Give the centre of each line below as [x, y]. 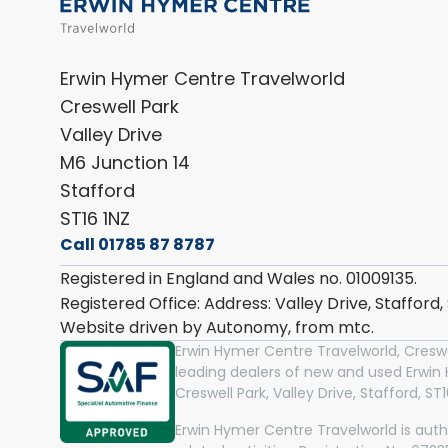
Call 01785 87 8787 [137, 244]
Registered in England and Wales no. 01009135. [238, 278]
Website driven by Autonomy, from [199, 327]
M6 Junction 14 [125, 162]
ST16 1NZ [95, 218]
